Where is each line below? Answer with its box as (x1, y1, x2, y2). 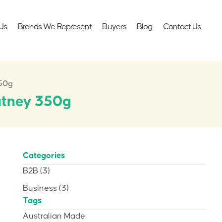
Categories (23, 151, 65, 160)
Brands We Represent (17, 22, 92, 31)
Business (23, 183, 57, 193)
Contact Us (163, 22, 201, 31)
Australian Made (23, 211, 85, 221)
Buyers (102, 22, 127, 31)
